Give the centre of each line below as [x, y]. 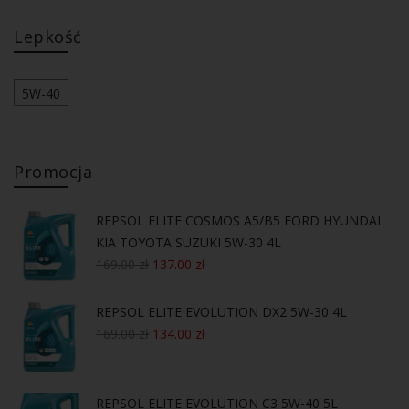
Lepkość [48, 36]
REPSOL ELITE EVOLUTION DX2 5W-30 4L [221, 311]
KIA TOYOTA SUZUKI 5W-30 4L [189, 242]
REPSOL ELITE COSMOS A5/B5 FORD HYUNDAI [238, 220]
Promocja [53, 171]
